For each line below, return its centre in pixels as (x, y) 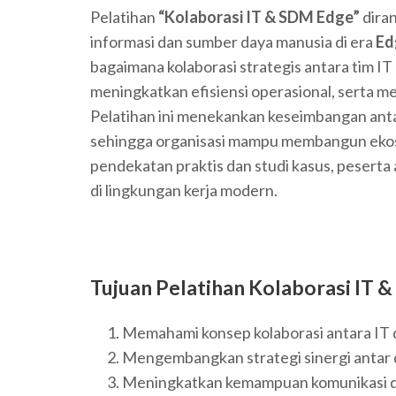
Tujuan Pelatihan (169, 288)
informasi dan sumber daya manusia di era (233, 42)
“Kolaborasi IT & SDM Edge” (259, 17)
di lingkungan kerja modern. (184, 190)
